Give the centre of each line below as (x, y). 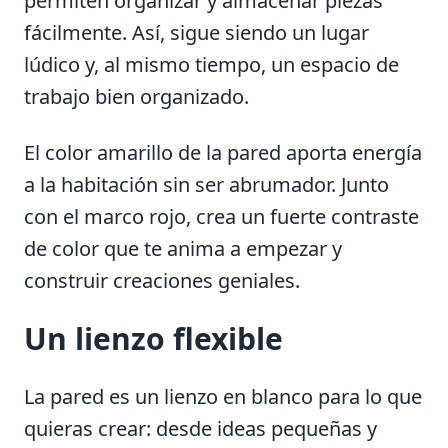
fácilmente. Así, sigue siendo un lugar (196, 32)
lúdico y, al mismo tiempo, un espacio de (211, 64)
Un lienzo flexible (153, 338)
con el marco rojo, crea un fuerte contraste (221, 216)
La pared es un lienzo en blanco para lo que (223, 396)
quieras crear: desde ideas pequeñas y (200, 428)
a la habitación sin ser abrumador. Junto (206, 184)
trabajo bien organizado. (136, 96)
